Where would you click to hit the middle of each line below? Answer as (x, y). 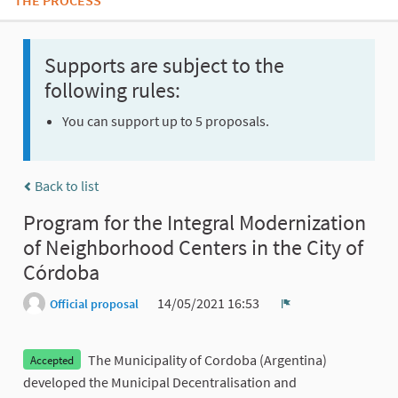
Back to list (65, 186)
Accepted (52, 359)
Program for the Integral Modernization (195, 223)
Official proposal (94, 304)
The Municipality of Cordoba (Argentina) (207, 360)
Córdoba (61, 273)
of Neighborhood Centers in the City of (193, 248)
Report (306, 318)
